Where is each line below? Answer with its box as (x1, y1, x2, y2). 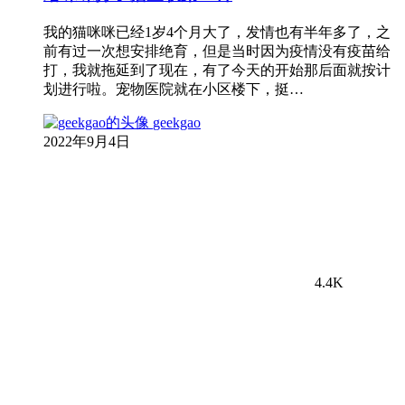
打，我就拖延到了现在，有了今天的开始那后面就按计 (43, 61, 391, 78)
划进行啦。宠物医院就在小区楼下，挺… (43, 80, 304, 97)
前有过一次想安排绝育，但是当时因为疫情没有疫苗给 (43, 42, 391, 59)
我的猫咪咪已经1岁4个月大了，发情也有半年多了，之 (43, 24, 391, 40)
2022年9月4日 (43, 133, 130, 149)
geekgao (153, 114, 201, 130)
